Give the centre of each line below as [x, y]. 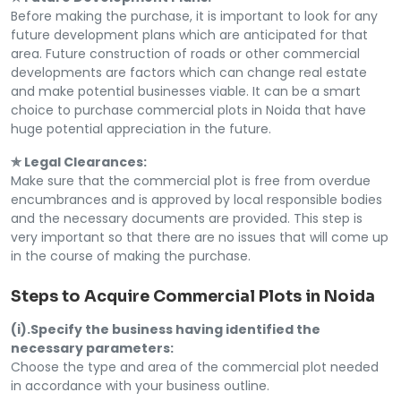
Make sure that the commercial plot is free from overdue [191, 180]
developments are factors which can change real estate [189, 72]
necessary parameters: [92, 348]
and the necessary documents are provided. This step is [187, 218]
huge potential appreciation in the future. [141, 128]
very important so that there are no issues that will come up [200, 237]
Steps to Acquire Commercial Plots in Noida [193, 296]
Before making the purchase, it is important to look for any [194, 16]
